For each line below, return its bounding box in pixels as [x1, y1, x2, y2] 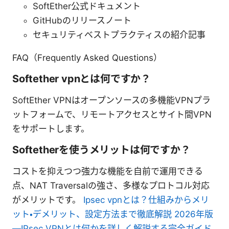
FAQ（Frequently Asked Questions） [12, 52, 162, 63]
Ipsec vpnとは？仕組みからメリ [83, 194, 209, 205]
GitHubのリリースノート [33, 15, 131, 26]
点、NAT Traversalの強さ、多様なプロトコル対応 [12, 180, 210, 191]
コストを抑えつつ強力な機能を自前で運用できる [12, 166, 203, 176]
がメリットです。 [12, 194, 83, 205]
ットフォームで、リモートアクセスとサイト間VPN [12, 109, 212, 120]
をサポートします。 [12, 123, 89, 134]
